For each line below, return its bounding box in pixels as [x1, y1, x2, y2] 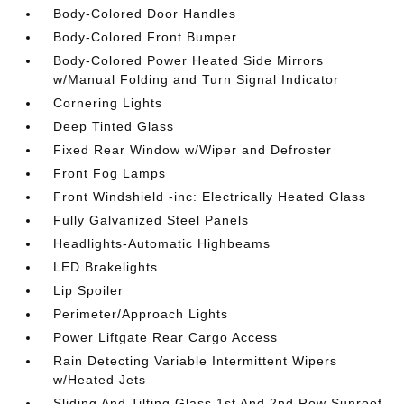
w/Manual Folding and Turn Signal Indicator [53, 71, 340, 87]
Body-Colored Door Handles [53, 5, 237, 21]
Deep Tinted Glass [53, 118, 175, 133]
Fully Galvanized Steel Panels [53, 212, 250, 227]
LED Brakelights [53, 259, 159, 274]
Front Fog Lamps [53, 165, 167, 180]
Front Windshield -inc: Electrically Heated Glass [53, 188, 367, 204]
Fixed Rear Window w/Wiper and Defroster [53, 142, 333, 157]
